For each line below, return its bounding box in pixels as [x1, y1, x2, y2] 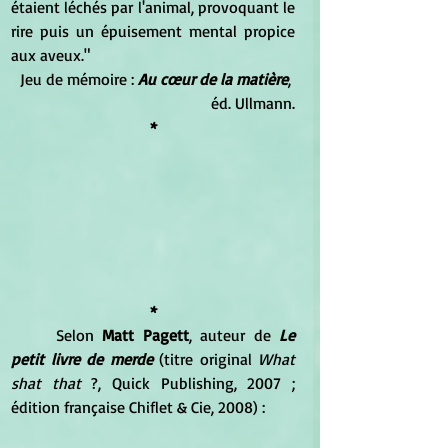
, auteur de [188, 325, 279, 346]
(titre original [152, 349, 252, 370]
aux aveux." [11, 45, 90, 66]
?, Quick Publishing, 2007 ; [80, 373, 296, 394]
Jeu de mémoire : [20, 69, 138, 90]
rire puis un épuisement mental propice [11, 21, 295, 42]
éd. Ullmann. [211, 93, 295, 114]
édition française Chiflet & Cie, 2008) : [11, 397, 269, 418]
